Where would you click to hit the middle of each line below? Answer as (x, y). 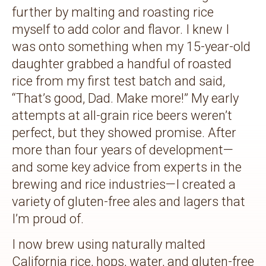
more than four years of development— (123, 150)
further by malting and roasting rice (113, 12)
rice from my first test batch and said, (118, 81)
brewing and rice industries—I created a (124, 184)
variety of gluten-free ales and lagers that (129, 201)
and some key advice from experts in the (127, 167)
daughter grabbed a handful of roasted (122, 64)
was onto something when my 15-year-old (131, 46)
